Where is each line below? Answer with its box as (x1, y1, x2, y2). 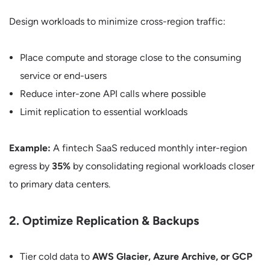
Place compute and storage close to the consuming (20, 52, 241, 63)
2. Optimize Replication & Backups (9, 213, 199, 228)
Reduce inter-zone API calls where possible (20, 88, 206, 99)
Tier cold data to (20, 251, 92, 262)
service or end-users (20, 70, 107, 81)
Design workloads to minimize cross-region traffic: (9, 16, 225, 27)
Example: (9, 142, 51, 154)
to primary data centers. (9, 178, 110, 190)
